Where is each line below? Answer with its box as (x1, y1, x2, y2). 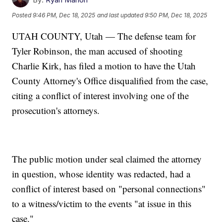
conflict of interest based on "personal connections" (12, 182, 206, 195)
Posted (12, 11, 33, 19)
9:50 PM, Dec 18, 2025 (145, 11, 208, 19)
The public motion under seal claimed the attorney (12, 153, 202, 166)
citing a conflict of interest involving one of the (12, 89, 189, 102)
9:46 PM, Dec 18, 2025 (33, 11, 96, 19)
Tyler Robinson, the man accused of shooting (12, 45, 183, 57)
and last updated (97, 11, 144, 19)
